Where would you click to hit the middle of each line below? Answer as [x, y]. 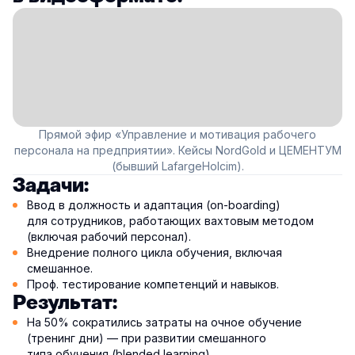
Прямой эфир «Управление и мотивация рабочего [177, 135]
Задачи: [51, 186]
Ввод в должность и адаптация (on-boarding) [154, 205]
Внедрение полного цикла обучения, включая [155, 253]
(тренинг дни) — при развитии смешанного [147, 338]
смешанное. [60, 269]
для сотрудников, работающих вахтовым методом [170, 221]
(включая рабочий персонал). [109, 237]
